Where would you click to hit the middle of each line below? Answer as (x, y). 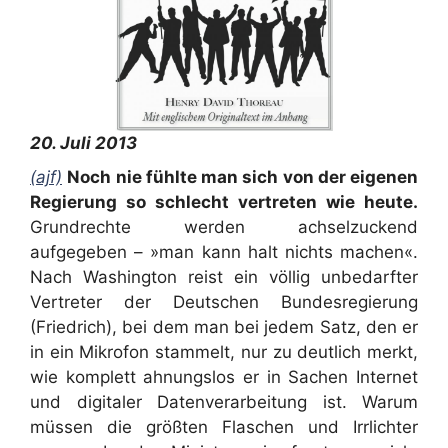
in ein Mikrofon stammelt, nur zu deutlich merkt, (224, 351)
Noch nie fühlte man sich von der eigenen (242, 176)
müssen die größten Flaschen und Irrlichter (224, 426)
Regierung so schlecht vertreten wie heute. (224, 201)
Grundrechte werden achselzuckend (224, 226)
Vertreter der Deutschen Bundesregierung (224, 301)
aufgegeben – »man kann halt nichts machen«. (224, 251)
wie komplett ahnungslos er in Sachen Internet (224, 376)
